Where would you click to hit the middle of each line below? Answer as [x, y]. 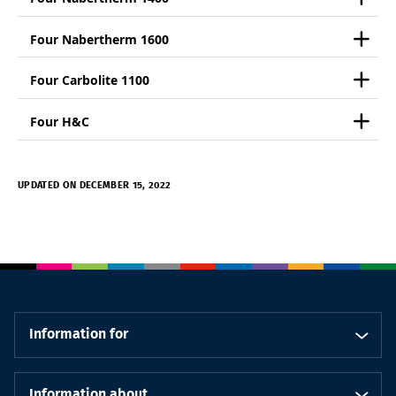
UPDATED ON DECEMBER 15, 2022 [95, 185]
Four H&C [60, 122]
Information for [79, 334]
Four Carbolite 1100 [90, 81]
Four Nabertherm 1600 [100, 39]
